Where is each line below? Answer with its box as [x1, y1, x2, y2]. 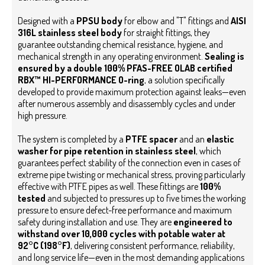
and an [177, 132, 206, 145]
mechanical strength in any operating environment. [18, 50, 203, 62]
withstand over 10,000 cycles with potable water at [18, 227, 225, 240]
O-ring [117, 73, 144, 86]
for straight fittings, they [122, 26, 210, 38]
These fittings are [137, 180, 200, 192]
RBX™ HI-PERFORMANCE [18, 73, 117, 86]
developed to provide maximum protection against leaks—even [18, 85, 246, 98]
